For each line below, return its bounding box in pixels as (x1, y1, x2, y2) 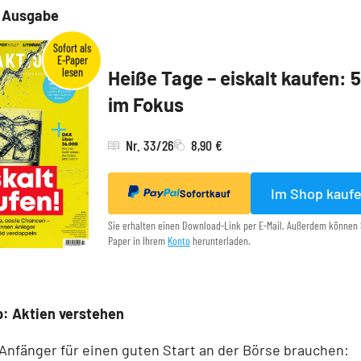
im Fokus (108, 93, 184, 117)
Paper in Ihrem (108, 234, 168, 248)
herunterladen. (190, 234, 251, 248)
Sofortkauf (180, 187, 230, 201)
